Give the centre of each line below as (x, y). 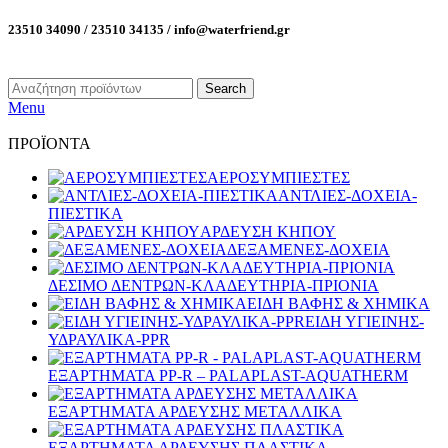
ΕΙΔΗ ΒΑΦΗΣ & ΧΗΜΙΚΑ (338, 304)
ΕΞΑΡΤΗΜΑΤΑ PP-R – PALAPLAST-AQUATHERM (228, 376)
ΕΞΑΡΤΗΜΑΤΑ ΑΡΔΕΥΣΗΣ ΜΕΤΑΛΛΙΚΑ (195, 412)
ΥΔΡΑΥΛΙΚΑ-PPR (109, 340)
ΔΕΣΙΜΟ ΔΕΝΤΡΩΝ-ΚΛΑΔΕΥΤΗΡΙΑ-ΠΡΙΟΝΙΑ (213, 286)
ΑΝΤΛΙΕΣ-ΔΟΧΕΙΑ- (347, 196)
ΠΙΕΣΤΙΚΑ (85, 214)
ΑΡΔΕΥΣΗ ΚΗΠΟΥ (268, 232)
